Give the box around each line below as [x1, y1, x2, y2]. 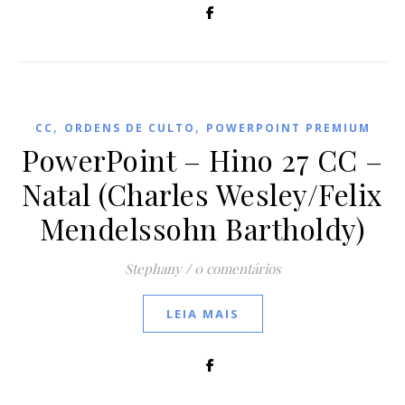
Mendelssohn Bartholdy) [40, 209, 365, 248]
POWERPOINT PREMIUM [205, 120, 371, 136]
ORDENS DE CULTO [63, 120, 195, 136]
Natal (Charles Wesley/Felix [22, 174, 383, 213]
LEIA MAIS [165, 306, 240, 322]
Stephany [124, 259, 182, 278]
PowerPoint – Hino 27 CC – [22, 140, 383, 179]
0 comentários [193, 259, 281, 278]
